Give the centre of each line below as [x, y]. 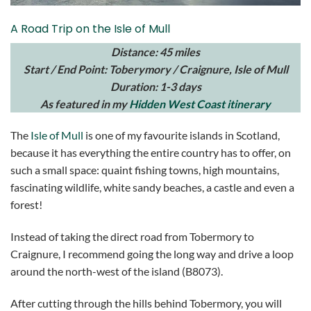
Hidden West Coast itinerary [200, 103]
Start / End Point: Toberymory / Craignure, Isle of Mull [155, 69]
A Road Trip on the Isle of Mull [90, 28]
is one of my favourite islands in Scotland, [182, 135]
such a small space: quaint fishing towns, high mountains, [145, 170]
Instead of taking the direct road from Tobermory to [132, 237]
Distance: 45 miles [155, 51]
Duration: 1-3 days [155, 86]
